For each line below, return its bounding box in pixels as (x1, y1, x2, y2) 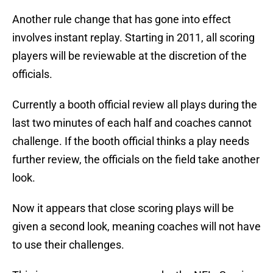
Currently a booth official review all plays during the (12, 98, 257, 112)
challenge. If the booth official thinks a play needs (12, 135, 249, 148)
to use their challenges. (12, 238, 124, 252)
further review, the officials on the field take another (12, 153, 260, 166)
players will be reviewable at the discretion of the (12, 49, 247, 63)
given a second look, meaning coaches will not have (12, 220, 261, 233)
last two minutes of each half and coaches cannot (12, 116, 252, 130)
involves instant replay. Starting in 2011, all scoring (12, 31, 255, 44)
